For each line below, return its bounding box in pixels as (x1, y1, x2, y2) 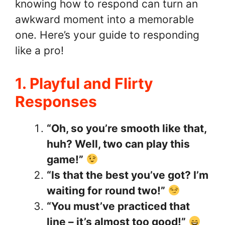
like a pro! (15, 44, 64, 57)
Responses (15, 92, 97, 110)
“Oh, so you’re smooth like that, (47, 122, 206, 135)
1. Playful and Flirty (15, 74, 153, 92)
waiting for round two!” (47, 184, 165, 197)
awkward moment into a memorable (15, 13, 194, 26)
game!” (47, 153, 83, 166)
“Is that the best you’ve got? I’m (47, 168, 208, 181)
